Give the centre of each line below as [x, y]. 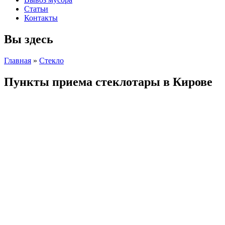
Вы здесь [29, 39]
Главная [18, 60]
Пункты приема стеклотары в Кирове [108, 82]
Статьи [36, 9]
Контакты [41, 18]
